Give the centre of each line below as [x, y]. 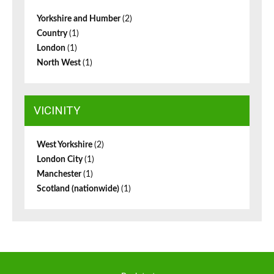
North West [60, 63]
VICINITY [57, 111]
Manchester [60, 175]
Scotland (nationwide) [79, 189]
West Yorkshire [65, 145]
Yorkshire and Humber [80, 19]
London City [61, 160]
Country [53, 34]
